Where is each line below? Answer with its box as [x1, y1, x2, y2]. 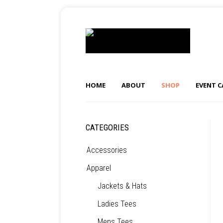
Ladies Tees [98, 199, 136, 209]
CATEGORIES [86, 122, 129, 132]
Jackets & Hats [98, 181, 147, 191]
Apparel [87, 163, 111, 173]
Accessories [87, 145, 127, 155]
